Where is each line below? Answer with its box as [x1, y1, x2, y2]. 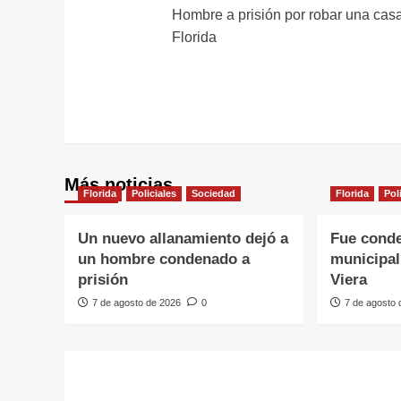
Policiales [132, 188, 176, 200]
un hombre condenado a [78, 251, 250, 269]
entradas [171, 39, 285, 70]
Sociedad [192, 188, 235, 200]
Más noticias [64, 175, 173, 195]
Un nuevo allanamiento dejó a [78, 230, 288, 248]
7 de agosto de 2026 [92, 297, 181, 309]
